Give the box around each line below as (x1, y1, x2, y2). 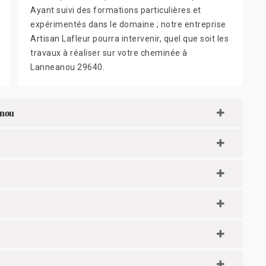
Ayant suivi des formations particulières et (30, 5, 201, 15)
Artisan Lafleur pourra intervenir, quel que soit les (30, 33, 229, 43)
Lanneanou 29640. (30, 62, 104, 72)
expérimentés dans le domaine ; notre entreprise (30, 19, 226, 29)
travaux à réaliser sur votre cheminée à (30, 47, 188, 58)
